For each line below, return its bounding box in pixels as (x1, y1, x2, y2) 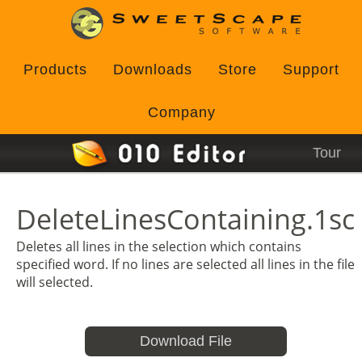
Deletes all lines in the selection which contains (16, 238, 301, 255)
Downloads (113, 61, 192, 78)
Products (23, 61, 87, 78)
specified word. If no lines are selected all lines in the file (16, 255, 355, 273)
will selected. (16, 273, 93, 291)
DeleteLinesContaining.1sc (16, 200, 355, 238)
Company (147, 104, 216, 120)
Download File (139, 333, 232, 349)
